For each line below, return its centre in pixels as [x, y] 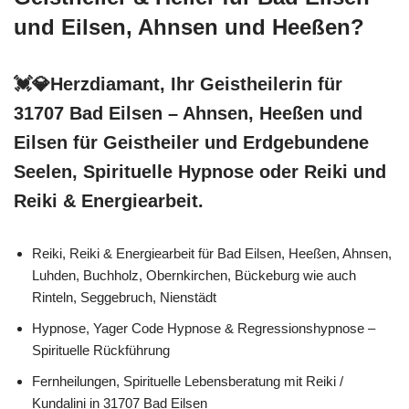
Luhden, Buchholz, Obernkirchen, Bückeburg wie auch [194, 275]
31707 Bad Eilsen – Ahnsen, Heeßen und [188, 113]
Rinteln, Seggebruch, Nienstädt [124, 297]
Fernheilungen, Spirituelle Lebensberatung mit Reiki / [188, 381]
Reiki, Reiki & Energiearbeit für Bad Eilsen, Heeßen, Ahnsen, [212, 253]
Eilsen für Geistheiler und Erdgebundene [191, 142]
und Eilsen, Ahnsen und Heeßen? [189, 26]
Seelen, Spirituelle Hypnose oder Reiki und [200, 171]
